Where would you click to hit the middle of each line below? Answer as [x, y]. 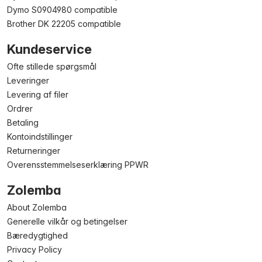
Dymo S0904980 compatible [62, 10]
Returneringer [34, 151]
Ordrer [20, 108]
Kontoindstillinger [40, 137]
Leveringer [28, 80]
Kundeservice [49, 49]
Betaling [23, 123]
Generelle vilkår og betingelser [67, 221]
